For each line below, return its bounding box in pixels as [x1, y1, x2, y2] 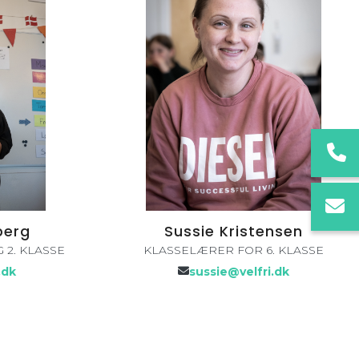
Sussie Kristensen [163, 221, 303, 241]
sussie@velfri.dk [188, 264, 289, 280]
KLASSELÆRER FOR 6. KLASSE [143, 242, 324, 257]
